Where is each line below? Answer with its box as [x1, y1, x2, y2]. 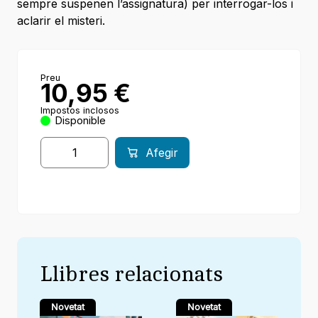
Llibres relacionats [40, 259, 223, 286]
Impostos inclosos [40, 104, 119, 116]
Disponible [55, 114, 106, 127]
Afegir [146, 145, 179, 160]
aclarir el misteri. [17, 13, 105, 28]
